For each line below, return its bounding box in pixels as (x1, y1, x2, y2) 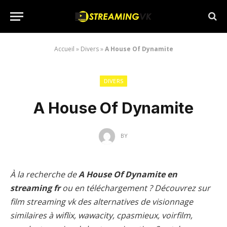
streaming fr (10, 182, 60, 194)
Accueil (54, 45, 74, 53)
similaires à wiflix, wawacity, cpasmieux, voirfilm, (10, 210, 193, 221)
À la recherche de (10, 169, 79, 180)
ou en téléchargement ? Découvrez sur (60, 182, 210, 194)
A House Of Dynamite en (79, 169, 177, 180)
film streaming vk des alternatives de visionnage (10, 196, 193, 207)
